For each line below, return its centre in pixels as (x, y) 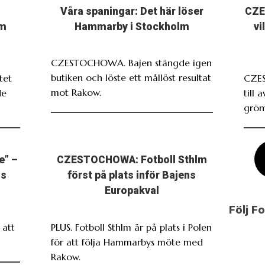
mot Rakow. (76, 93)
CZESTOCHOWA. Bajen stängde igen (131, 63)
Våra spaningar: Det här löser (132, 12)
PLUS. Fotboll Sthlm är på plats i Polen (131, 227)
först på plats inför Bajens (132, 175)
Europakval (132, 191)
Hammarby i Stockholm (132, 27)
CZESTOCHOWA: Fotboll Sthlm (132, 160)
